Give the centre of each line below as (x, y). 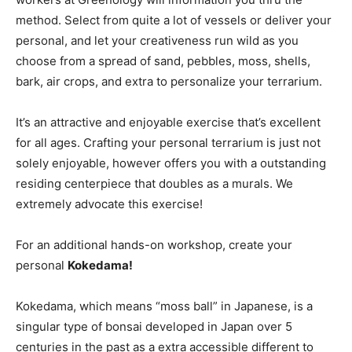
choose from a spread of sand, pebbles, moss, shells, (163, 60)
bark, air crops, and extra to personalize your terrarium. (169, 81)
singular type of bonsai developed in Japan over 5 (154, 326)
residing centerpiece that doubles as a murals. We (154, 183)
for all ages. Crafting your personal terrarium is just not (168, 142)
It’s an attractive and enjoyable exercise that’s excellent (168, 122)
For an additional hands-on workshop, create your (154, 244)
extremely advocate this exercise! (109, 203)
